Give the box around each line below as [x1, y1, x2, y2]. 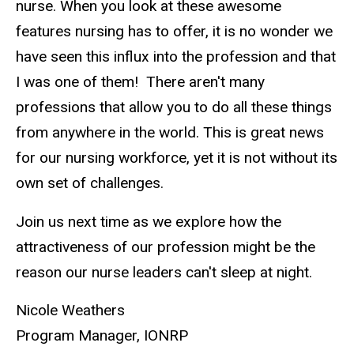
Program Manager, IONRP [16, 326, 188, 345]
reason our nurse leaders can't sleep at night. [16, 262, 316, 281]
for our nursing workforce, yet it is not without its [16, 148, 337, 167]
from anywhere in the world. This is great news [16, 122, 324, 141]
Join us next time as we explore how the [16, 212, 281, 231]
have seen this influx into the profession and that [16, 47, 336, 66]
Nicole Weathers [16, 301, 125, 320]
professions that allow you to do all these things [16, 97, 332, 116]
